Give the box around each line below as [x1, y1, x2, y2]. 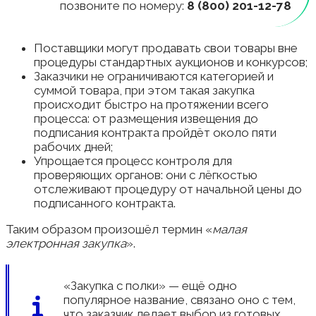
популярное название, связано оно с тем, [63, 292, 296, 307]
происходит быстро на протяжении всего [34, 97, 269, 111]
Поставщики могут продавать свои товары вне [34, 40, 298, 55]
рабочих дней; [34, 139, 113, 154]
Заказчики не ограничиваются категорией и [34, 68, 274, 83]
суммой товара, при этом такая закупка [34, 83, 255, 97]
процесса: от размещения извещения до [34, 111, 258, 126]
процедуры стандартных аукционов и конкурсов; [34, 54, 308, 69]
